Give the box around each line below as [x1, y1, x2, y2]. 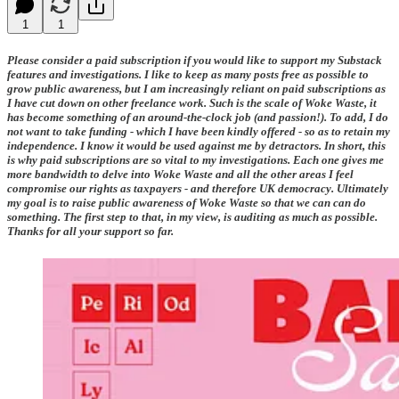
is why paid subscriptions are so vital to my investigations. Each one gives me [7, 152, 384, 167]
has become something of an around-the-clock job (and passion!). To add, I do [7, 110, 388, 124]
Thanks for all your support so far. [7, 224, 174, 238]
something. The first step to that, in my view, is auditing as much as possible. [7, 209, 378, 224]
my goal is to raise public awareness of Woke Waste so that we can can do [7, 195, 366, 209]
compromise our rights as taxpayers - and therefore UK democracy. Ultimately [7, 181, 388, 195]
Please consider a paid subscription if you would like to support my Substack [7, 53, 382, 67]
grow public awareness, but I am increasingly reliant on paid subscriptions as [7, 81, 386, 95]
